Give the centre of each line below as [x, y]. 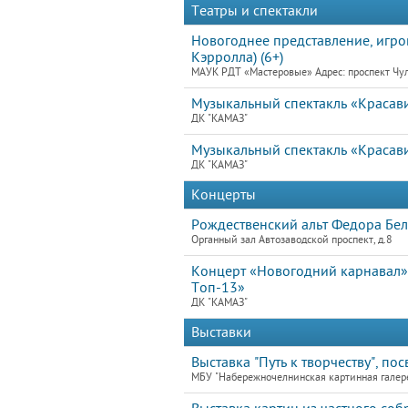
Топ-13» [218, 288]
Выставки [221, 332]
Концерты [224, 195]
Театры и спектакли [255, 11]
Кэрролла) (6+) [237, 57]
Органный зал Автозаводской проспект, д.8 [292, 240]
